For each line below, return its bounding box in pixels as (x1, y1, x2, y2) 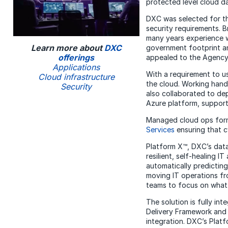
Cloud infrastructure (38, 71, 115, 82)
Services (146, 125, 175, 134)
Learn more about (31, 42, 104, 53)
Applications (52, 62, 100, 72)
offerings (58, 52, 95, 63)
